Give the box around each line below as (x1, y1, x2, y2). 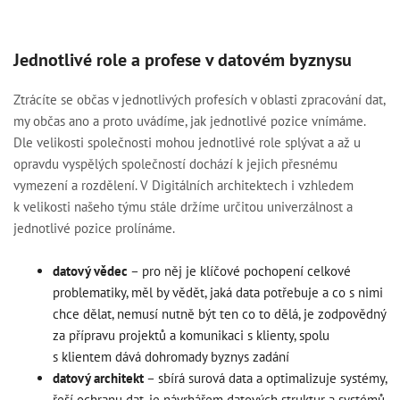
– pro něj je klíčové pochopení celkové (127, 262, 351, 279)
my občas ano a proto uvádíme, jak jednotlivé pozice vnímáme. (13, 112, 365, 130)
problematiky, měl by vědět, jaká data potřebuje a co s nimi (52, 283, 383, 301)
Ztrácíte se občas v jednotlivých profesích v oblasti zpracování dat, (13, 91, 385, 109)
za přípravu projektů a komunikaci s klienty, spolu (52, 326, 329, 344)
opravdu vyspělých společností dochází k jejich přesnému (13, 155, 337, 173)
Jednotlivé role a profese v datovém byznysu (13, 48, 352, 72)
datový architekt (52, 369, 144, 387)
